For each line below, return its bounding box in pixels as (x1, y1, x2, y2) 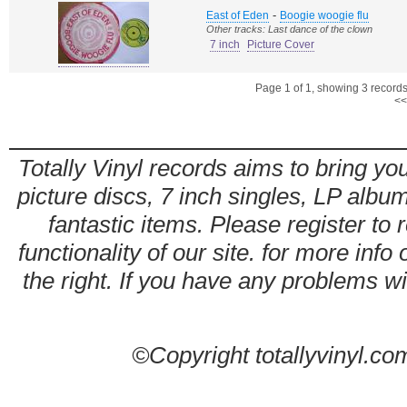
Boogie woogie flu (280, 9, 369, 22)
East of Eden (206, 9, 269, 22)
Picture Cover (247, 38, 314, 51)
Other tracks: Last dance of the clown (206, 24, 372, 35)
